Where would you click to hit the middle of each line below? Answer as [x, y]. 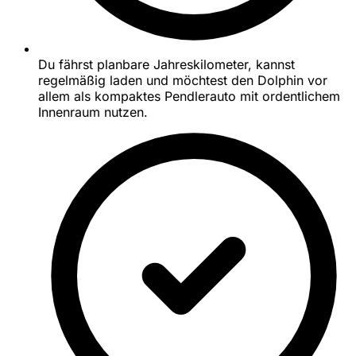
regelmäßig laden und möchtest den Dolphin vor [183, 80]
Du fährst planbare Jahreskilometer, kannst [166, 64]
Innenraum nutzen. [93, 112]
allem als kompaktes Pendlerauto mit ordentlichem [189, 96]
